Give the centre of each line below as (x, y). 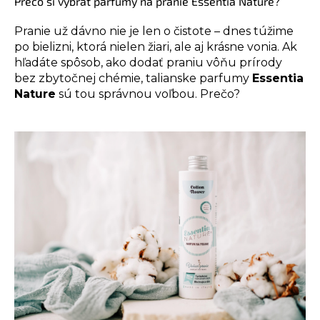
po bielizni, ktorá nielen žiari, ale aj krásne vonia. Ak (156, 47)
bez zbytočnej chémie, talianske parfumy (133, 78)
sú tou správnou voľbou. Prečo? (148, 94)
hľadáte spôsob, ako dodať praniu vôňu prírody (148, 62)
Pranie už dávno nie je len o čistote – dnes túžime (154, 31)
